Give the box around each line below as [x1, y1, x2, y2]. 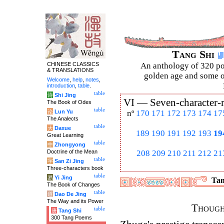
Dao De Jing [54, 191, 86, 197]
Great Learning [47, 132, 83, 138]
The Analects [47, 115, 78, 121]
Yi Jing [54, 174, 72, 180]
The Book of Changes [47, 181, 100, 187]
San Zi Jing [54, 158, 84, 164]
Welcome [47, 76, 69, 82]
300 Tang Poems [51, 214, 92, 220]
